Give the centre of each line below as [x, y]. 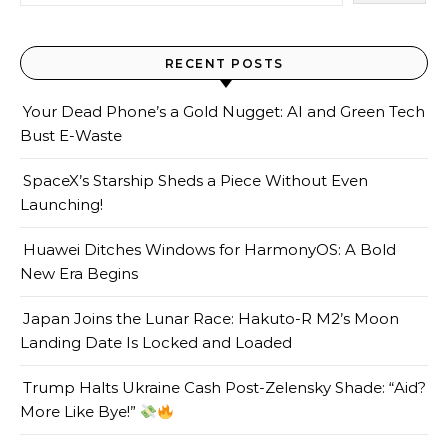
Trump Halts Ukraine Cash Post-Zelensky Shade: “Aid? [224, 388]
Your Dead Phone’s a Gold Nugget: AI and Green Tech [224, 112]
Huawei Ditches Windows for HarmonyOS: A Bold [209, 250]
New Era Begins [79, 274]
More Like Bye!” [80, 412]
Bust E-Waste [71, 136]
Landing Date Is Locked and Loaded [156, 343]
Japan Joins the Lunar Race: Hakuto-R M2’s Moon [211, 319]
